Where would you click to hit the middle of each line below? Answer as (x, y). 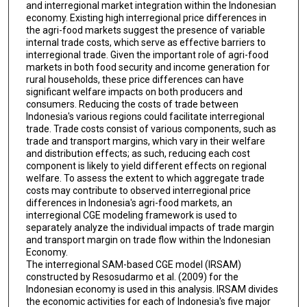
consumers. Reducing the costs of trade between (132, 104)
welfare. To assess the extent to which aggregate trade (145, 178)
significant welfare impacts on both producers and (134, 91)
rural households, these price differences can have (135, 79)
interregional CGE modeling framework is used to (131, 215)
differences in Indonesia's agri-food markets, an (129, 202)
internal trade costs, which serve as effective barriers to (146, 42)
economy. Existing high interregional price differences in (146, 17)
